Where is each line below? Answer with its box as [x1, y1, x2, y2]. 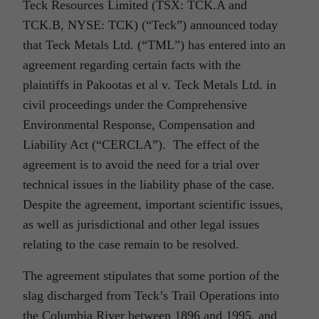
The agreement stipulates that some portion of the [23, 268, 279, 283]
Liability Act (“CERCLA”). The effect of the [23, 137, 259, 152]
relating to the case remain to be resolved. [23, 237, 239, 252]
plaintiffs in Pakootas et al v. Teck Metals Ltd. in [23, 78, 276, 93]
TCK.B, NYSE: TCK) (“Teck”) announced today [23, 18, 278, 33]
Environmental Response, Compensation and [23, 117, 255, 132]
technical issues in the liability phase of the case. [23, 177, 278, 192]
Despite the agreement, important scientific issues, [23, 197, 283, 212]
